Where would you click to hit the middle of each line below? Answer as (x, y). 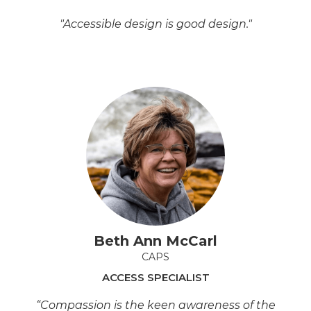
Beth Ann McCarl (155, 241)
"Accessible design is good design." (155, 24)
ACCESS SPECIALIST (155, 277)
